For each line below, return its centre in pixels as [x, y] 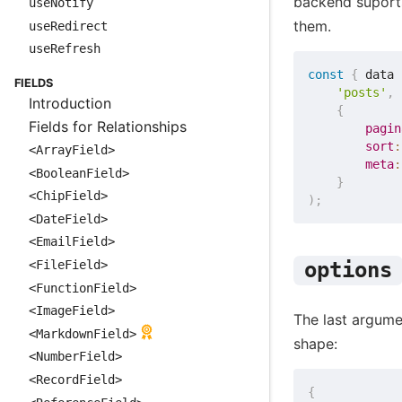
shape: [316, 344]
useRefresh [65, 49]
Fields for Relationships [108, 126]
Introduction [70, 103]
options [348, 271]
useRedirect [68, 26]
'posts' [362, 92]
